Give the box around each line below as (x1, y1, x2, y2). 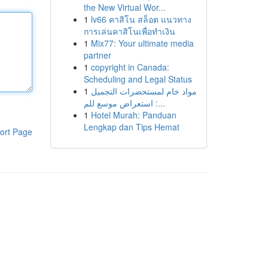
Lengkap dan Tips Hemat (83, 121, 179, 133)
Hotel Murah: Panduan (90, 109, 176, 121)
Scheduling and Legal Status (83, 73, 192, 85)
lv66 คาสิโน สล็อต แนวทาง (90, 13, 191, 25)
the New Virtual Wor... (83, 1, 166, 13)
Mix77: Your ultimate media (90, 37, 194, 49)
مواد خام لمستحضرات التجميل (90, 85, 197, 97)
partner (83, 49, 111, 61)
